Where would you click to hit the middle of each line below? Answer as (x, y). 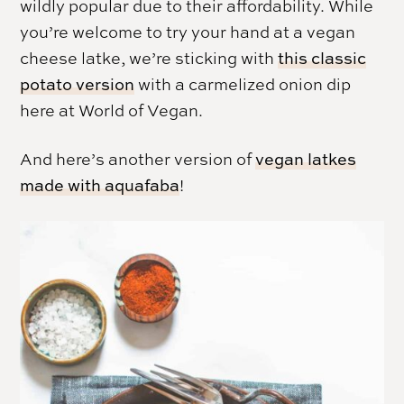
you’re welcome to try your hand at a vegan (188, 32)
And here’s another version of (138, 159)
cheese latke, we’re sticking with (149, 58)
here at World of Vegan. (112, 110)
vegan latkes (306, 160)
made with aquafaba (100, 186)
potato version (78, 85)
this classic (322, 59)
